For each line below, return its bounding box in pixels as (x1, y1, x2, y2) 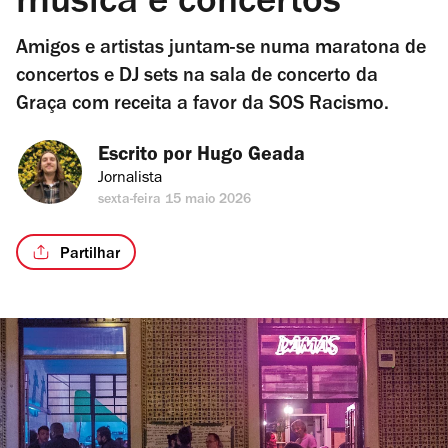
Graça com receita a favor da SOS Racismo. (16, 96, 389, 116)
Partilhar (60, 246, 120, 263)
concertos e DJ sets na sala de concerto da (16, 68, 378, 88)
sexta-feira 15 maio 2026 (98, 194, 252, 208)
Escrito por (98, 147, 197, 167)
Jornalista (98, 171, 162, 187)
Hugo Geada (197, 147, 305, 167)
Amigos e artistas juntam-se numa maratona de (16, 40, 426, 60)
